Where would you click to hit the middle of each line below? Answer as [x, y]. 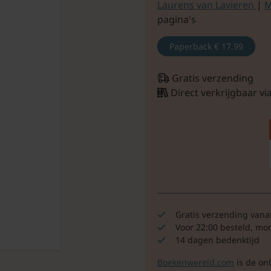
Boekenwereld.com [195, 263]
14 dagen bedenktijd [217, 240]
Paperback [191, 46]
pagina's [176, 19]
